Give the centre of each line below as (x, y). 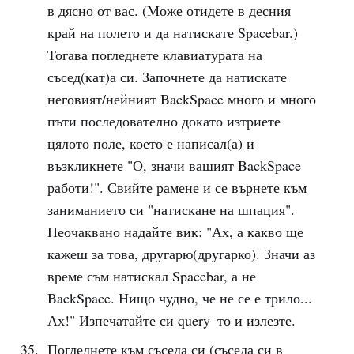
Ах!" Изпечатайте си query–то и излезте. (171, 320)
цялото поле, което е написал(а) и (151, 143)
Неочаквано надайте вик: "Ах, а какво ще (175, 232)
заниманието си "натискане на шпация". (171, 209)
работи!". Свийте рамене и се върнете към (177, 187)
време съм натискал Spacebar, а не (151, 276)
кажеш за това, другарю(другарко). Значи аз (181, 254)
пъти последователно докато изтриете (164, 121)
